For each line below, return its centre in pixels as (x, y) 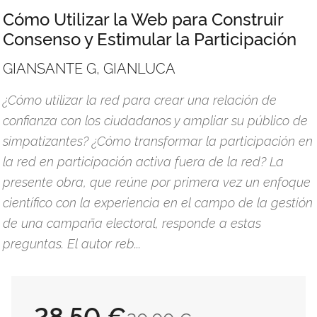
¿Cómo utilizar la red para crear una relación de (140, 99)
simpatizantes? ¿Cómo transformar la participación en (158, 140)
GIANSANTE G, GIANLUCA (89, 67)
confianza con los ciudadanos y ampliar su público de (155, 119)
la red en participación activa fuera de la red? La (143, 160)
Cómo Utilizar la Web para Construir (143, 18)
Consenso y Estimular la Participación (150, 38)
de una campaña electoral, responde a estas (132, 222)
